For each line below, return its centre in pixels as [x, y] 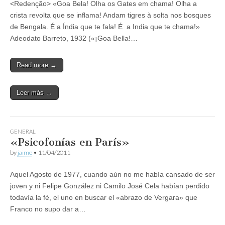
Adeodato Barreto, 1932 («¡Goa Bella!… [74, 38]
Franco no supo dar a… [48, 209]
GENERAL [23, 131]
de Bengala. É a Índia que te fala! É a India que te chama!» [105, 26]
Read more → [37, 65]
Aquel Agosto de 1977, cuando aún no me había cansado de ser [113, 174]
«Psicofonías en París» [70, 142]
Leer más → [34, 92]
